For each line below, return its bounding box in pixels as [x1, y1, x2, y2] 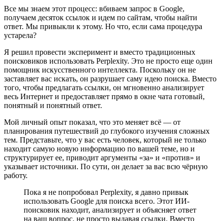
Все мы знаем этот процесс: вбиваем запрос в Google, [4, 4, 184, 13]
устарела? [4, 31, 37, 39]
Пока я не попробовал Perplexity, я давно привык [24, 187, 188, 196]
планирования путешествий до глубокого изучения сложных [4, 126, 210, 135]
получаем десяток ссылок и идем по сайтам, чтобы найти [4, 13, 197, 22]
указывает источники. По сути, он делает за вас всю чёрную [4, 162, 208, 171]
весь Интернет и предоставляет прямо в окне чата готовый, [4, 92, 205, 101]
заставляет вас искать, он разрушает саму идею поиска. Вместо [4, 74, 217, 83]
